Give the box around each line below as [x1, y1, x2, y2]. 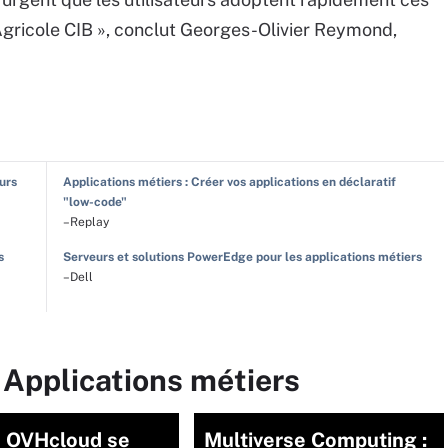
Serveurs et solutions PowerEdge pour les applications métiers [62, 250, 422, 264]
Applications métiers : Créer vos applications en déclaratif [62, 175, 396, 189]
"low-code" [62, 195, 127, 209]
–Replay [62, 215, 109, 229]
